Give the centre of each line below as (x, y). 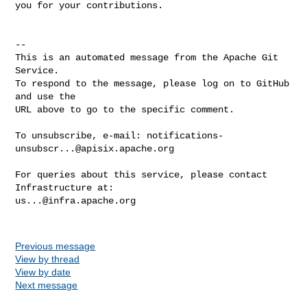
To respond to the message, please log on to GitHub (152, 83)
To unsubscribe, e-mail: (81, 135)
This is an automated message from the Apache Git (147, 57)
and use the (46, 96)
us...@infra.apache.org (76, 200)
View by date (43, 272)
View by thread (48, 259)
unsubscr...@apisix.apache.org (95, 148)
